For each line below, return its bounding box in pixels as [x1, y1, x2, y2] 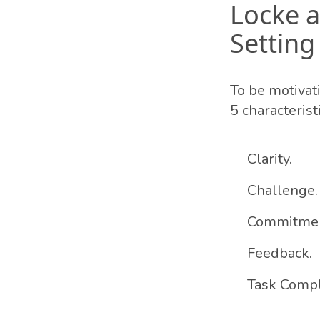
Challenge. [247, 181, 318, 200]
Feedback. [247, 244, 312, 263]
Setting [230, 26, 315, 61]
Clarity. [247, 149, 292, 169]
